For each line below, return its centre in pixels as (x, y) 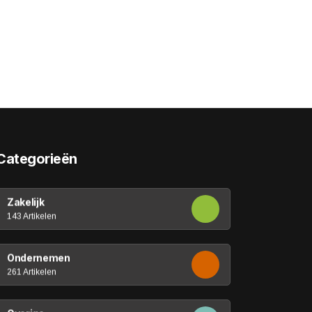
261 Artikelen (32, 272)
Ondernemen (39, 257)
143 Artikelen (32, 216)
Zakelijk (26, 202)
